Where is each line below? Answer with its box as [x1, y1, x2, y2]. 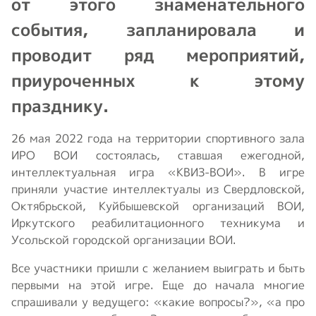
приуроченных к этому [11, 68, 305, 92]
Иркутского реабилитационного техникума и [11, 214, 305, 231]
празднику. [11, 93, 109, 118]
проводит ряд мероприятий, [11, 42, 305, 67]
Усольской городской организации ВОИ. [11, 231, 236, 248]
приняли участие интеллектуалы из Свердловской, [11, 181, 305, 197]
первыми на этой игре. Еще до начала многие [11, 276, 305, 293]
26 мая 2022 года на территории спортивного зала [11, 130, 305, 146]
